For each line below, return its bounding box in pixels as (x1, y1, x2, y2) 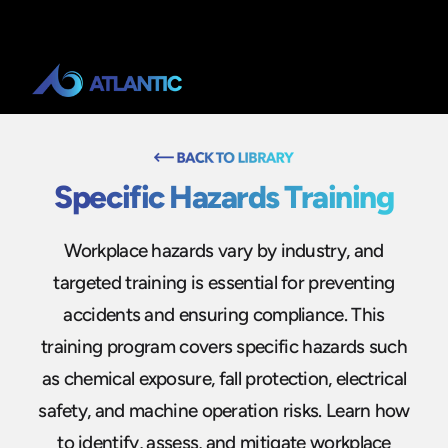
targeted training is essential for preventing (53, 270, 395, 294)
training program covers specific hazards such (40, 334, 408, 358)
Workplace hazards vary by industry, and (64, 238, 384, 262)
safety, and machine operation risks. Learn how (38, 398, 410, 422)
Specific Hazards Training (54, 178, 394, 216)
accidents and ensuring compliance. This (63, 302, 385, 326)
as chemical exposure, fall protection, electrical (41, 366, 407, 390)
